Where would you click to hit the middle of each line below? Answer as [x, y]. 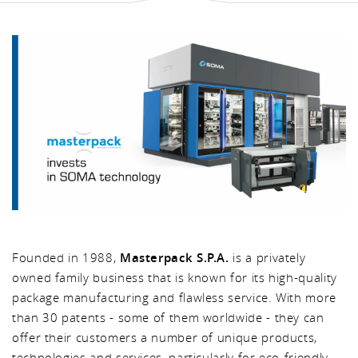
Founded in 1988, [66, 257]
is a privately [267, 257]
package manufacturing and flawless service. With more [174, 297]
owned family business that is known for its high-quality [175, 277]
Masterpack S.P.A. [174, 257]
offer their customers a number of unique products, [165, 337]
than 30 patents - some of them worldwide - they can [168, 317]
